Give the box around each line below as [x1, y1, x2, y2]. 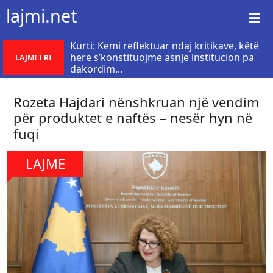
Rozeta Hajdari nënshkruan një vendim [13, 93, 260, 111]
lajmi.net [6, 4, 77, 27]
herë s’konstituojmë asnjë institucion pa [70, 51, 254, 64]
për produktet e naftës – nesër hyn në [13, 108, 252, 127]
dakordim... [70, 62, 122, 76]
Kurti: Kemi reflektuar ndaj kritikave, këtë [70, 39, 259, 52]
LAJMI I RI [15, 52, 52, 63]
